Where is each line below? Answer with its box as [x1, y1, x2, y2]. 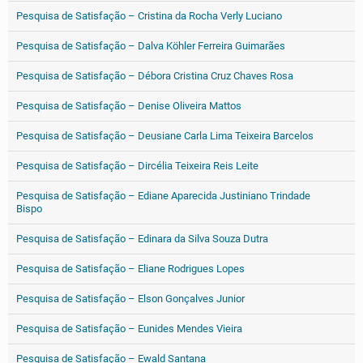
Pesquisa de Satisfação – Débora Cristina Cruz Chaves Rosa [16, 70, 293, 82]
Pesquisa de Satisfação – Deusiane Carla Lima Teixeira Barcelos [16, 130, 314, 142]
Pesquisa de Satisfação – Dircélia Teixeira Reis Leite [16, 160, 258, 172]
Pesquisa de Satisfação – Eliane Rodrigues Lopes [16, 263, 245, 275]
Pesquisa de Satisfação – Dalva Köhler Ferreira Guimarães [16, 40, 285, 52]
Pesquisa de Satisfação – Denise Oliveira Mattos [16, 100, 241, 112]
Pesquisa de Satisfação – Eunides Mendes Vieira [16, 322, 242, 335]
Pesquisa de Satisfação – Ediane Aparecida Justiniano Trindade [16, 190, 310, 202]
